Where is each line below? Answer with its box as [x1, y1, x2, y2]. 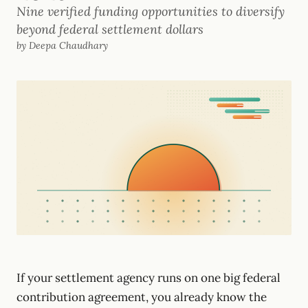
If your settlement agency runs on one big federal [16, 270, 280, 285]
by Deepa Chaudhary [16, 39, 108, 52]
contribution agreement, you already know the [16, 289, 267, 305]
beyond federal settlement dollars [16, 21, 203, 37]
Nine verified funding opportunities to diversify [16, 3, 285, 19]
